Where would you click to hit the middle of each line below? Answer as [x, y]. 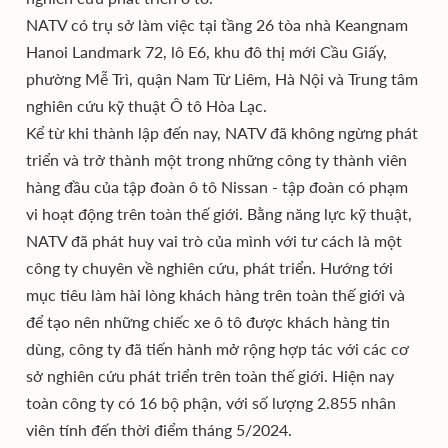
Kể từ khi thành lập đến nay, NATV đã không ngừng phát [222, 132]
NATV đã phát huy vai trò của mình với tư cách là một [214, 240]
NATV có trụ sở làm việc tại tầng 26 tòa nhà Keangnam [217, 24]
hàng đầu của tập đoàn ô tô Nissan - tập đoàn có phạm [217, 186]
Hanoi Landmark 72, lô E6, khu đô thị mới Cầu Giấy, [206, 51]
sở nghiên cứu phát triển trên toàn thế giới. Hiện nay [210, 375]
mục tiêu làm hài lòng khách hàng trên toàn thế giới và [215, 294]
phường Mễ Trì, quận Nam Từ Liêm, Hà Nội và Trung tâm [222, 78]
